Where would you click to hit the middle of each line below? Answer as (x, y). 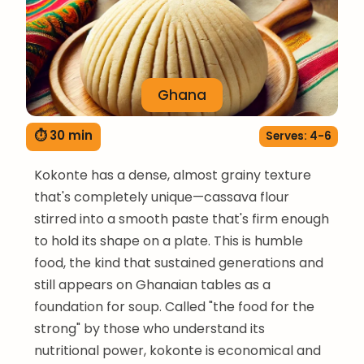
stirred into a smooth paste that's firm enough (182, 219)
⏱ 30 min (63, 135)
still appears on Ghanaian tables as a (152, 284)
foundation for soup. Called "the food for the (174, 306)
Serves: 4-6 (299, 136)
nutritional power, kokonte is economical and (178, 350)
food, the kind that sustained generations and (179, 262)
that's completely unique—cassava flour (162, 197)
